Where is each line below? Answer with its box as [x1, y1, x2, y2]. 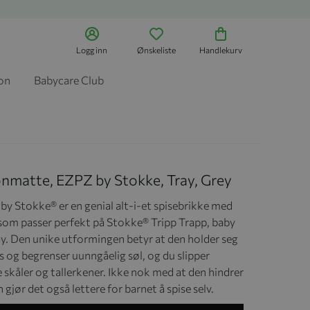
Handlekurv [199, 45, 243, 55]
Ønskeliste [137, 45, 176, 55]
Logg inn [76, 45, 108, 55]
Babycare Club [33, 73, 104, 87]
